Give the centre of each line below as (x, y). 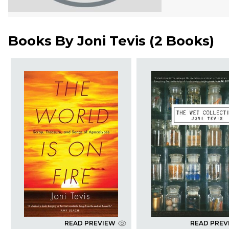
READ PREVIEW (90, 223)
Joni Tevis (111, 41)
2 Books (182, 41)
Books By (43, 41)
